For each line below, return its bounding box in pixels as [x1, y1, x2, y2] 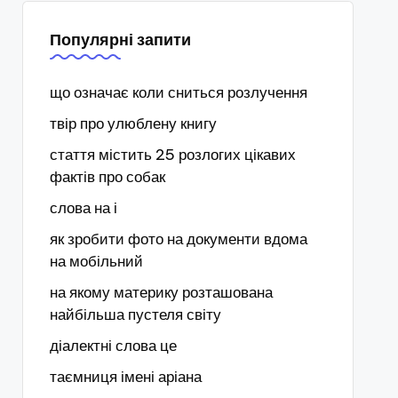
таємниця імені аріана [49, 367, 202, 386]
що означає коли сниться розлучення [49, 83, 307, 102]
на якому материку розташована [49, 283, 273, 302]
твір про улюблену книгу [49, 114, 217, 133]
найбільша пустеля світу [49, 305, 221, 324]
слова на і [49, 198, 117, 218]
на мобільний [49, 251, 143, 271]
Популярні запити [49, 29, 191, 50]
